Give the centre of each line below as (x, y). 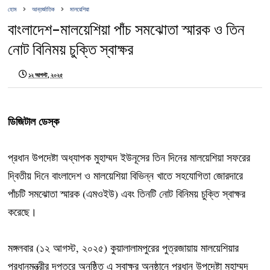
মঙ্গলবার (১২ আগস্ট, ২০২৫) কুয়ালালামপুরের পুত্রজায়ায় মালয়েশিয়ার (124, 248)
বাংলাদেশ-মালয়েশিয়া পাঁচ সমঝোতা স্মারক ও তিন (127, 30)
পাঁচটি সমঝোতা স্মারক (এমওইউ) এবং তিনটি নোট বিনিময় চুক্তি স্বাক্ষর (127, 194)
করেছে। (23, 212)
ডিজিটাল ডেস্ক (34, 121)
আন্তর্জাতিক (44, 10)
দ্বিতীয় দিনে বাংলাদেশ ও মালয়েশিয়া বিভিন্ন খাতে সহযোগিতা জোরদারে (126, 176)
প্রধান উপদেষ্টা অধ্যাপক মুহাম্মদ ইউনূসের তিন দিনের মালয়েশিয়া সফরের (129, 158)
